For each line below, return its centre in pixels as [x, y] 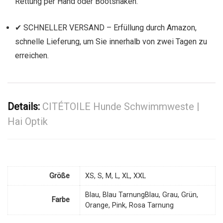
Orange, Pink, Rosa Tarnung [129, 205]
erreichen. [32, 56]
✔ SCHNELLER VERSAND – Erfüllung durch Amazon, [106, 28]
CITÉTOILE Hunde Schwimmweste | [121, 107]
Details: [25, 107]
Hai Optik [28, 122]
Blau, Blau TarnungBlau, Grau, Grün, [142, 195]
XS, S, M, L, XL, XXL [115, 176]
